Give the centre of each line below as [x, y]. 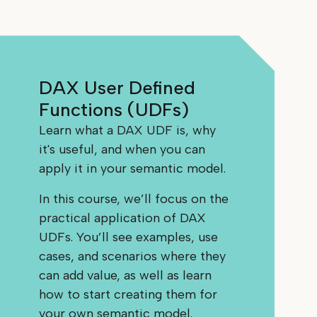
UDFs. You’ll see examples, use [129, 237]
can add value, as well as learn [126, 276]
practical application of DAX [123, 218]
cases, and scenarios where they [133, 257]
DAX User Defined [117, 88]
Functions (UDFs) [114, 110]
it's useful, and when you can [122, 150]
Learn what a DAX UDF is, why [128, 131]
